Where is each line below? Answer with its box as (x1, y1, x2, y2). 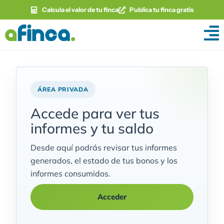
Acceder (97, 192, 126, 201)
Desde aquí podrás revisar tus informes (30, 142, 177, 152)
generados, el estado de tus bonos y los (30, 155, 177, 165)
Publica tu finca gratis (129, 6, 193, 13)
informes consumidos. (30, 168, 110, 178)
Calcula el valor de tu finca (41, 6, 118, 13)
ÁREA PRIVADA (37, 85, 88, 93)
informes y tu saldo (30, 119, 153, 137)
